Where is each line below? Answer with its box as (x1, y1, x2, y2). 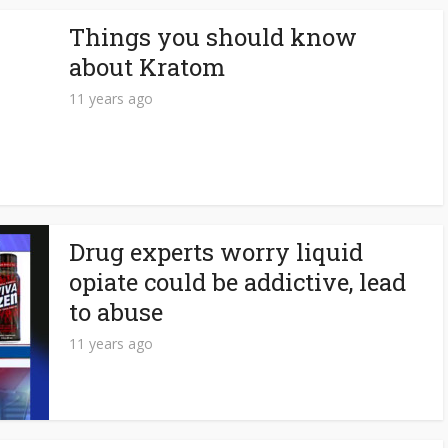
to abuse (69, 296, 163, 328)
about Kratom (69, 51, 225, 83)
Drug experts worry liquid (69, 236, 363, 268)
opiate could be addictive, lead (69, 266, 406, 298)
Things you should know (69, 21, 357, 53)
